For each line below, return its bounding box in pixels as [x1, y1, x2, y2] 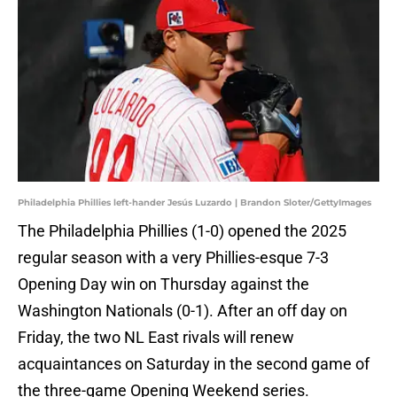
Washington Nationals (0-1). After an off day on [18, 301, 347, 321]
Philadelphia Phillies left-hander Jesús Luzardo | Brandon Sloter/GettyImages [18, 197, 371, 209]
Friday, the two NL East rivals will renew [18, 328, 294, 347]
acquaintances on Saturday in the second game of [18, 354, 370, 374]
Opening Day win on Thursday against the [18, 275, 309, 294]
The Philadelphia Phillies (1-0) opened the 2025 [18, 222, 346, 241]
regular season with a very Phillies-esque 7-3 [18, 248, 329, 268]
